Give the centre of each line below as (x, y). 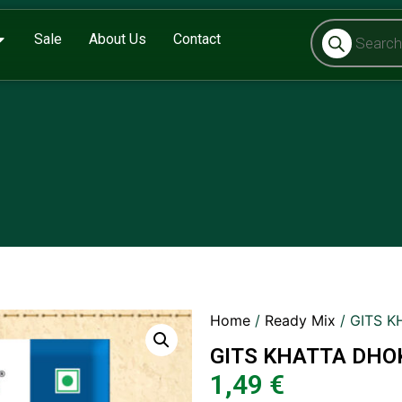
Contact (197, 39)
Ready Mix (300, 320)
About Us (117, 39)
